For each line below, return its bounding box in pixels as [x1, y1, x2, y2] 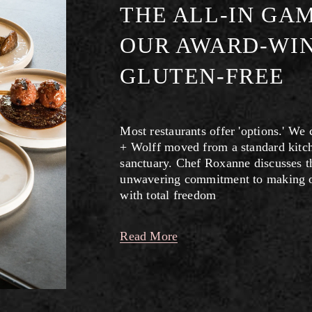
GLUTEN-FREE [120, 63, 286, 88]
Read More [120, 228, 178, 243]
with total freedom [120, 187, 217, 202]
